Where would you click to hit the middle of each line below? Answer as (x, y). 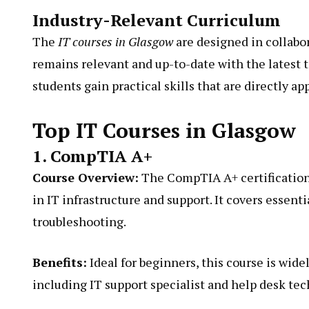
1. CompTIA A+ (92, 156)
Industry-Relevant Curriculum (157, 20)
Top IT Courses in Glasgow (164, 130)
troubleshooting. (79, 221)
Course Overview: (86, 177)
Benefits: (60, 262)
